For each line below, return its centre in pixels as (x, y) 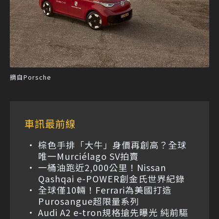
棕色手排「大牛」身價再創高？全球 (112, 144)
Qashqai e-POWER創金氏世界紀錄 (111, 178)
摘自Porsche (31, 77)
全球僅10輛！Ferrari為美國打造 (105, 189)
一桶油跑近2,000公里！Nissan (102, 167)
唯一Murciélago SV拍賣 (88, 156)
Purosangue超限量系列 (89, 201)
